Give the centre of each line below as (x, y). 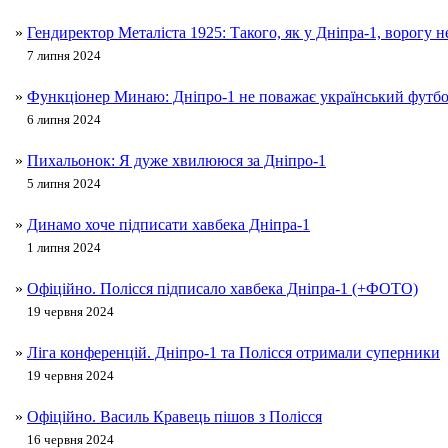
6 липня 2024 (64, 120)
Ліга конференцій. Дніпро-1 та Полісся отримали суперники (233, 353)
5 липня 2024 (64, 184)
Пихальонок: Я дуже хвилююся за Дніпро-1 (176, 161)
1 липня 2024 (64, 248)
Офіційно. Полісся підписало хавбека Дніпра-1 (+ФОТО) (222, 289)
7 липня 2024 (64, 56)
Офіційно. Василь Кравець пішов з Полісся (174, 417)
